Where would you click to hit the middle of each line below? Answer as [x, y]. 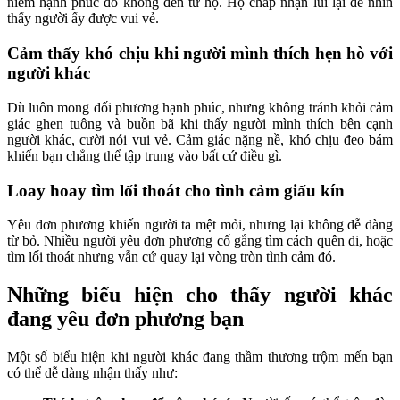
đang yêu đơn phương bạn [125, 319]
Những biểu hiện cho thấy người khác [200, 295]
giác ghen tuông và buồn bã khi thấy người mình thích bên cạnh [200, 123]
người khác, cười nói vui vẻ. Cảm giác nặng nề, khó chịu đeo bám [200, 139]
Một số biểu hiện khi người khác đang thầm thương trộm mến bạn [200, 357]
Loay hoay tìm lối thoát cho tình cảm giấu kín [176, 190]
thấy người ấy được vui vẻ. [83, 19]
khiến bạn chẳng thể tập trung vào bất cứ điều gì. [145, 155]
